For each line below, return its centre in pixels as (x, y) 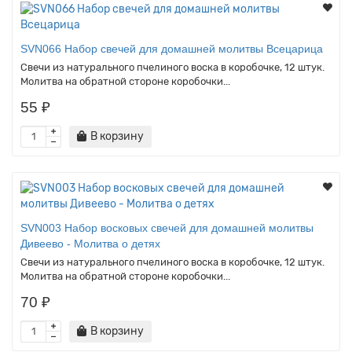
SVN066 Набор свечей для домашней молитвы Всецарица (172, 48)
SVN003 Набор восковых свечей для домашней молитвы (167, 227)
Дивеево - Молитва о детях (90, 243)
